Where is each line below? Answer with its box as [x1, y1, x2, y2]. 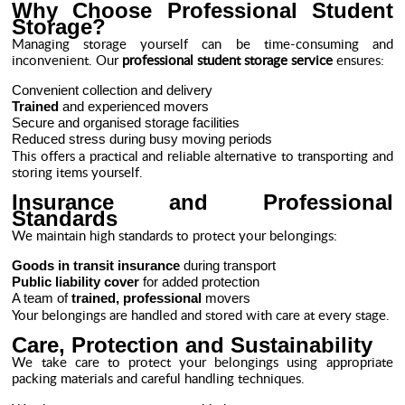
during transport [180, 258, 277, 273]
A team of [12, 290, 72, 306]
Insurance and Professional [12, 190, 393, 214]
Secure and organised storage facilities [12, 115, 240, 130]
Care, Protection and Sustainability [12, 333, 373, 357]
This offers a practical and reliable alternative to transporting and [12, 146, 393, 165]
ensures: [333, 51, 385, 69]
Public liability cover [12, 274, 140, 289]
